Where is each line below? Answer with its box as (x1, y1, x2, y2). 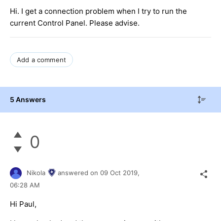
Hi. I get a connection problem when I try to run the (10, 6, 187, 16)
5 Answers (10, 95, 46, 104)
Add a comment (17, 56, 67, 64)
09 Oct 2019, (100, 168, 142, 177)
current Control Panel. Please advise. (10, 18, 140, 28)
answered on (58, 168, 100, 177)
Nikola (27, 168, 45, 177)
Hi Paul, (10, 199, 37, 209)
